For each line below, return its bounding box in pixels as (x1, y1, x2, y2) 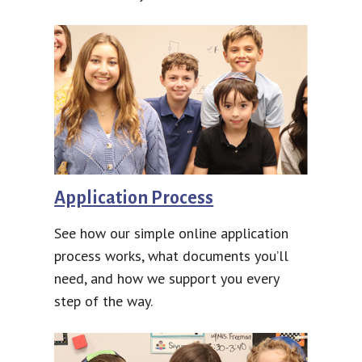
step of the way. (54, 292, 154, 311)
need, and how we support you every (54, 269, 280, 288)
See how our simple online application (54, 224, 289, 243)
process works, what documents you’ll (54, 246, 289, 266)
